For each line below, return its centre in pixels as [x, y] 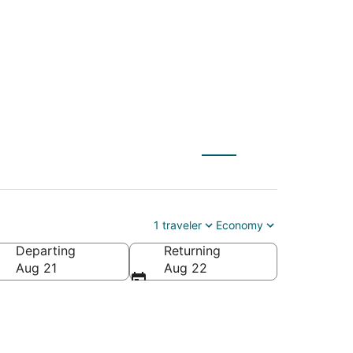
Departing [46, 250]
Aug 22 [186, 268]
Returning [192, 250]
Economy [240, 225]
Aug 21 [36, 268]
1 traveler [178, 225]
